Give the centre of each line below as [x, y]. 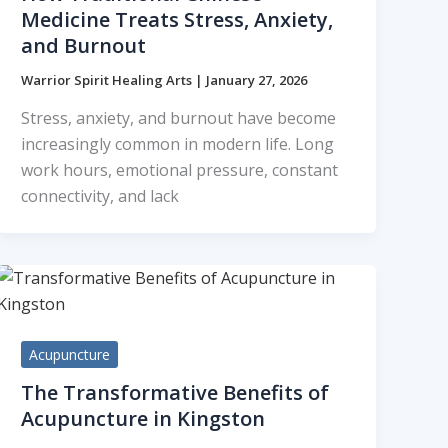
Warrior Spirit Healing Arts [108, 80]
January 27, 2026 [257, 80]
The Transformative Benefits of [175, 392]
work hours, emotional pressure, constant [180, 169]
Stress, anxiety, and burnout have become [179, 117]
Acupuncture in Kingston [143, 418]
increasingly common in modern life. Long [178, 143]
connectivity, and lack [100, 195]
